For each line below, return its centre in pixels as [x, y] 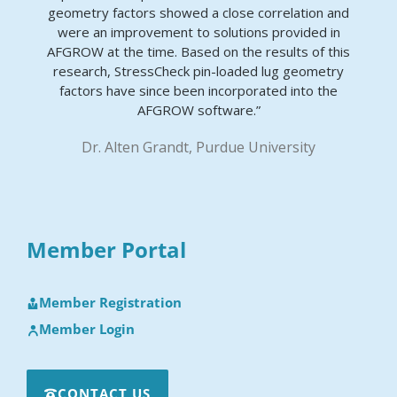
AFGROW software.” [198, 110]
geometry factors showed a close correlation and [198, 13]
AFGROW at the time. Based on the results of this [198, 52]
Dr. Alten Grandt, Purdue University [198, 148]
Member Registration [110, 303]
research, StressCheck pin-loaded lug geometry [198, 71]
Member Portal [106, 250]
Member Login [87, 329]
